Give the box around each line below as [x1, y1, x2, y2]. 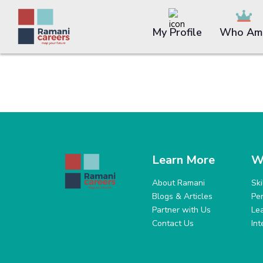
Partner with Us [152, 204, 211, 215]
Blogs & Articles [152, 191, 213, 202]
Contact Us [152, 218, 194, 229]
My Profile [151, 25, 202, 39]
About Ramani [152, 177, 205, 188]
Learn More [152, 152, 215, 168]
